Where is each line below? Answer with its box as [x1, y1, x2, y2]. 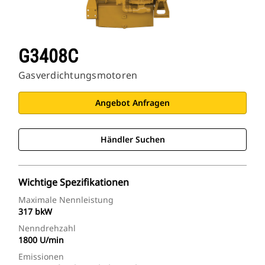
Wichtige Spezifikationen [18, 176, 129, 189]
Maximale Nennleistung [18, 194, 114, 206]
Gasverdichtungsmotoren [18, 69, 138, 82]
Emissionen [18, 251, 64, 263]
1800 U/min [18, 234, 64, 246]
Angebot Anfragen [95, 97, 170, 109]
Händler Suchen [100, 134, 165, 146]
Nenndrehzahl [18, 222, 76, 234]
